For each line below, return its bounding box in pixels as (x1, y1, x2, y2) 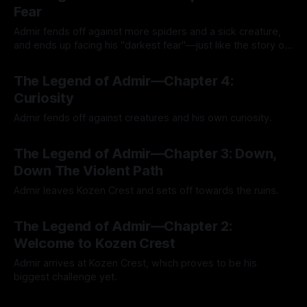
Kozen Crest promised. (14, 53, 121, 65)
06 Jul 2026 (96, 134, 145, 144)
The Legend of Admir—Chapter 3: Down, (14, 145, 276, 162)
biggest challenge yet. (14, 271, 117, 283)
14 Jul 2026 (96, 61, 143, 71)
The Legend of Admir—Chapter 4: (14, 73, 234, 89)
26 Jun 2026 (96, 206, 147, 217)
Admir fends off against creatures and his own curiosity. (14, 112, 272, 124)
